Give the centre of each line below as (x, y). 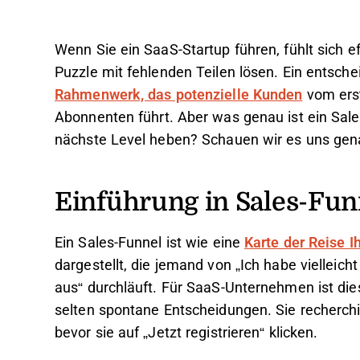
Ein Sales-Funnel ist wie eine (150, 243)
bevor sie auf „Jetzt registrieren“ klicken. (186, 333)
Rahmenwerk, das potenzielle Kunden (179, 95)
